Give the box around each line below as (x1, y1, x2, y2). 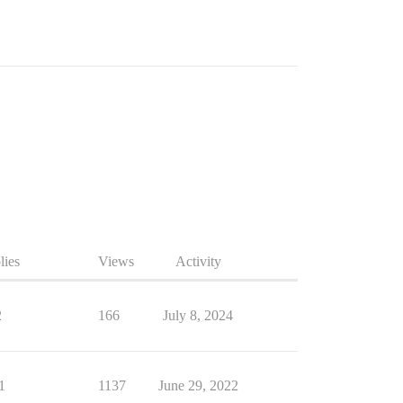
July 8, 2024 (163, 308, 233, 323)
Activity (175, 254, 221, 269)
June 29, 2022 (157, 378, 238, 393)
